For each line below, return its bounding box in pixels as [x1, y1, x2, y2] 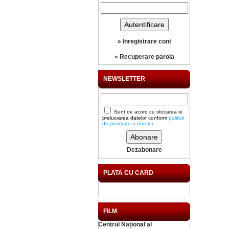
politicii [169, 115, 184, 121]
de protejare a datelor [102, 121, 153, 126]
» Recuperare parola [114, 53, 174, 60]
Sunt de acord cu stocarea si [112, 109, 182, 114]
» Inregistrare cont [117, 38, 171, 45]
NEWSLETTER [103, 75, 145, 82]
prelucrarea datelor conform [102, 115, 169, 121]
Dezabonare [126, 146, 162, 153]
